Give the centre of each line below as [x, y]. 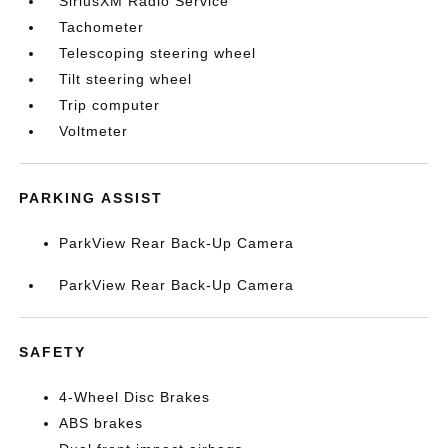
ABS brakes [101, 423]
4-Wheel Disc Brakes [135, 397]
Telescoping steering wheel [158, 53]
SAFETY [53, 352]
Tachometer [102, 27]
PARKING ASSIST [91, 198]
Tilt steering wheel [126, 79]
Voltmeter [94, 131]
